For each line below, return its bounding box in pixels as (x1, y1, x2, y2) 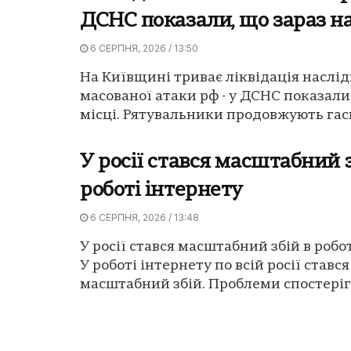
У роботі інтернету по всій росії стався (80, 258, 349, 273)
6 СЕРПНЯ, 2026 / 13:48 (88, 211, 199, 223)
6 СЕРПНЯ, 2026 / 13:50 (88, 42, 198, 54)
